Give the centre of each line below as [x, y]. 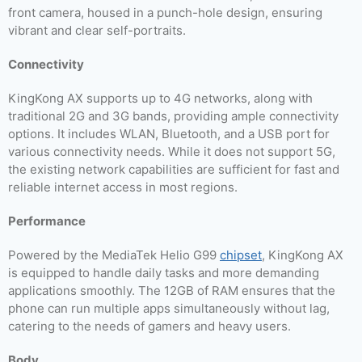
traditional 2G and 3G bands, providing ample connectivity [173, 116]
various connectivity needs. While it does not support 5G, [172, 152]
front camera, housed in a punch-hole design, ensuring [165, 13]
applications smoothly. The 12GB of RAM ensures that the [172, 290]
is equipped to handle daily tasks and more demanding [164, 273]
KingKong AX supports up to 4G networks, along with [160, 98]
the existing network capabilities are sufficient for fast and [174, 169]
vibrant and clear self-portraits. [97, 30]
